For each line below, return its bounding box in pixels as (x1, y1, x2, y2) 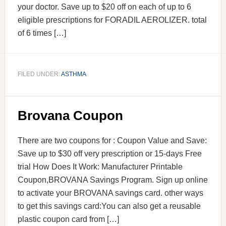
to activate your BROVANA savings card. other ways (17, 189, 203, 197)
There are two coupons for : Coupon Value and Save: (17, 136, 207, 145)
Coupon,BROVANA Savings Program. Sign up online (17, 176, 208, 184)
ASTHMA (61, 71, 86, 78)
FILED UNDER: (17, 71, 61, 78)
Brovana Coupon (17, 108, 123, 123)
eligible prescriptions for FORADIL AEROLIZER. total (17, 16, 207, 24)
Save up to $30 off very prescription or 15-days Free (17, 149, 202, 158)
